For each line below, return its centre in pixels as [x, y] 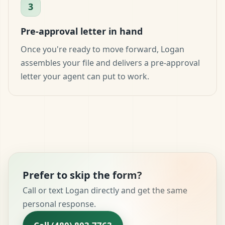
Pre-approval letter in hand [82, 31]
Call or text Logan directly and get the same [105, 190]
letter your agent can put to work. [85, 76]
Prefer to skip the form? [82, 175]
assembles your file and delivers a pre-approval [110, 63]
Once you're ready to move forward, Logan [102, 49]
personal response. [59, 204]
